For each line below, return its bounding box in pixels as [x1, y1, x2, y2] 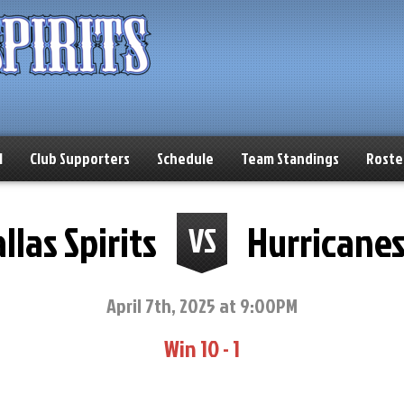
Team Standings [241, 148, 339, 169]
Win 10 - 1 [164, 332, 240, 364]
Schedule [157, 148, 214, 169]
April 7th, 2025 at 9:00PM [106, 291, 298, 319]
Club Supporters [30, 148, 130, 169]
